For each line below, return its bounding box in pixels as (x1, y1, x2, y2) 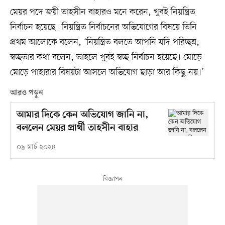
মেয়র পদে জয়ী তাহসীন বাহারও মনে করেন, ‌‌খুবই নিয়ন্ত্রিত (10, 6, 195, 18)
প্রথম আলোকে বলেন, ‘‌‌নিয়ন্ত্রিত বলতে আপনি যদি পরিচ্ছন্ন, (10, 36, 199, 48)
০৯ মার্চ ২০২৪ (16, 142, 56, 152)
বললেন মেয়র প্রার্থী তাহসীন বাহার (16, 122, 138, 134)
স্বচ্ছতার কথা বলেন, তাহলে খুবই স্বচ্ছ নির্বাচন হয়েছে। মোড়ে (10, 51, 202, 63)
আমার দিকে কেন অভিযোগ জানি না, (16, 109, 149, 121)
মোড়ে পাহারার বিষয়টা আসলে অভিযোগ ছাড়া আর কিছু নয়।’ (10, 66, 204, 78)
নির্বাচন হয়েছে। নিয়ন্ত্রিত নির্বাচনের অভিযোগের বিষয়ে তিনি (10, 21, 197, 33)
